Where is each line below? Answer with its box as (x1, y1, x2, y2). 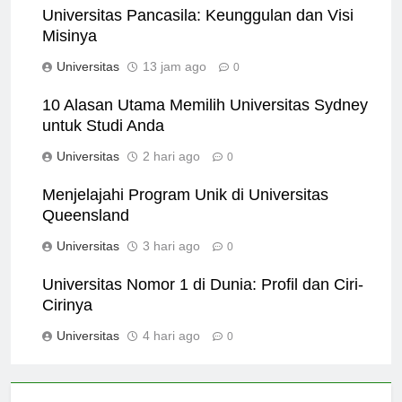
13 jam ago (143, 74, 206, 90)
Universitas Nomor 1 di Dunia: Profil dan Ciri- (42, 291, 363, 310)
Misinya (42, 42, 97, 61)
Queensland (42, 222, 129, 240)
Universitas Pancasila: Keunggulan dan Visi (42, 22, 354, 40)
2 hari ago (143, 164, 200, 179)
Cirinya (42, 311, 92, 330)
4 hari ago (143, 344, 200, 359)
